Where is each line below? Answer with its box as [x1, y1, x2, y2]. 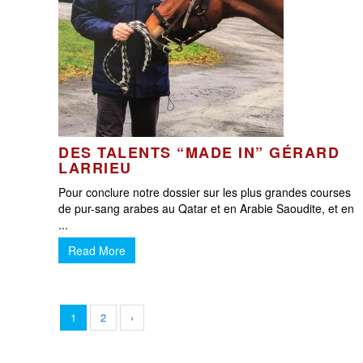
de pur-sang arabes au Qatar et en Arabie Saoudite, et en [58, 200, 354, 216]
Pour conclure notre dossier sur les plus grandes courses [58, 184, 351, 200]
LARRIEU [58, 157, 132, 178]
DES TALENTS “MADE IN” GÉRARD [58, 142, 340, 163]
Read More [68, 242, 126, 258]
